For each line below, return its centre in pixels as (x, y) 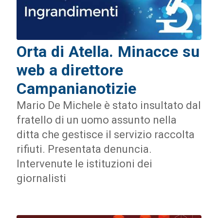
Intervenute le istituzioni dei (84, 164)
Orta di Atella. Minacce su (108, 52)
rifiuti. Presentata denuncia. (84, 149)
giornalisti (41, 179)
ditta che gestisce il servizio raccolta (105, 135)
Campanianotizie (76, 89)
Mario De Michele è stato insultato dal (109, 106)
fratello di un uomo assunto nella (96, 120)
